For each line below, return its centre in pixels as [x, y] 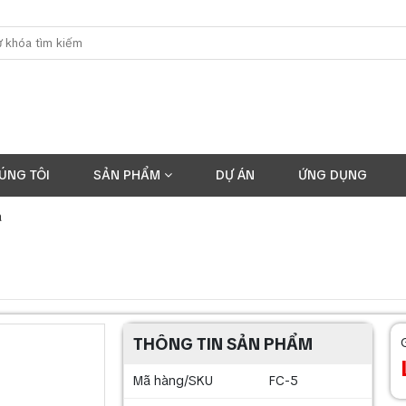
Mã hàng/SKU [173, 381]
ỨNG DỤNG [333, 175]
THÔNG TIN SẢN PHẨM [222, 344]
